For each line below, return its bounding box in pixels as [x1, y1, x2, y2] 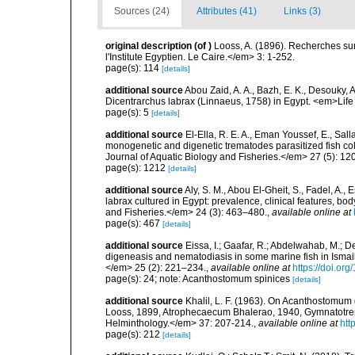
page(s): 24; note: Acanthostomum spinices [105, 273, 292, 284]
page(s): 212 [105, 329, 162, 340]
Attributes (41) [197, 6, 257, 17]
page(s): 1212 [105, 162, 168, 174]
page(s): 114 [105, 63, 162, 74]
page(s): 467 [105, 218, 162, 229]
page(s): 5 [105, 107, 151, 118]
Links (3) [284, 6, 321, 17]
